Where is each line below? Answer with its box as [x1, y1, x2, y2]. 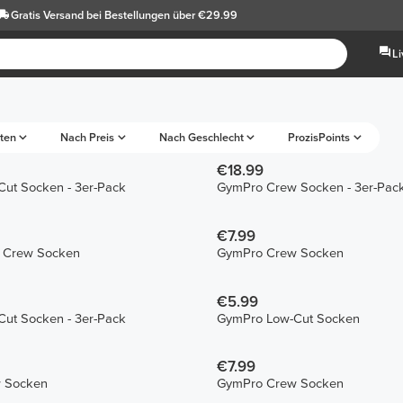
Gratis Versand [10, 7, 86, 22]
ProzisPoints [288, 130, 351, 145]
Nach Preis [60, 130, 115, 145]
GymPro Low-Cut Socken [216, 310, 360, 327]
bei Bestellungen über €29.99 [85, 7, 237, 22]
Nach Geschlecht [158, 130, 244, 145]
